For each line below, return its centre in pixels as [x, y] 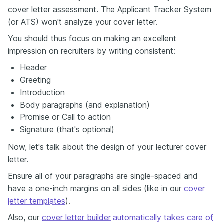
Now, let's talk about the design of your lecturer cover [107, 147]
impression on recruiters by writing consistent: [92, 51]
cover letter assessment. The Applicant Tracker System [110, 9]
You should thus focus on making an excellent [92, 38]
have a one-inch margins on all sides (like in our [96, 188]
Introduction [42, 92]
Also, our [25, 217]
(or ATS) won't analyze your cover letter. [83, 22]
